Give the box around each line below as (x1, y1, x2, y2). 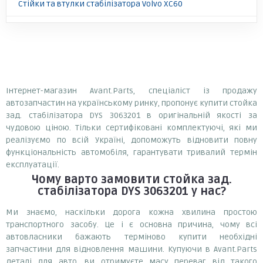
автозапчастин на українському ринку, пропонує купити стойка (6, 97, 257, 108)
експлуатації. (6, 159, 59, 170)
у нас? (188, 184, 226, 198)
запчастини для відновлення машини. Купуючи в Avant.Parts (6, 244, 257, 254)
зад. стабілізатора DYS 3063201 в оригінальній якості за (6, 110, 257, 120)
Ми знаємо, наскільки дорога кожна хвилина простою (6, 207, 257, 217)
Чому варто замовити (31, 172, 163, 187)
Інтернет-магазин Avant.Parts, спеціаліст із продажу (6, 85, 257, 96)
